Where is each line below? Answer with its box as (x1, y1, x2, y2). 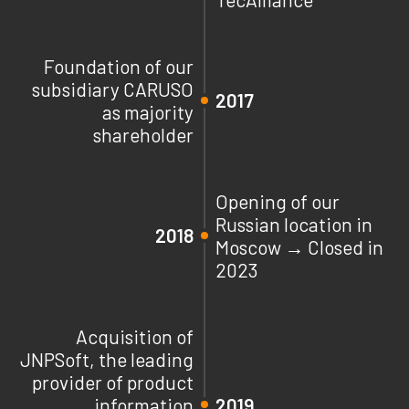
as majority (102, 100, 194, 123)
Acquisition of (76, 324, 194, 348)
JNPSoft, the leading (20, 347, 194, 371)
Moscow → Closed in (215, 235, 383, 258)
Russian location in (215, 212, 372, 236)
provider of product (32, 370, 194, 393)
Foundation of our (44, 54, 194, 78)
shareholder (93, 122, 194, 146)
